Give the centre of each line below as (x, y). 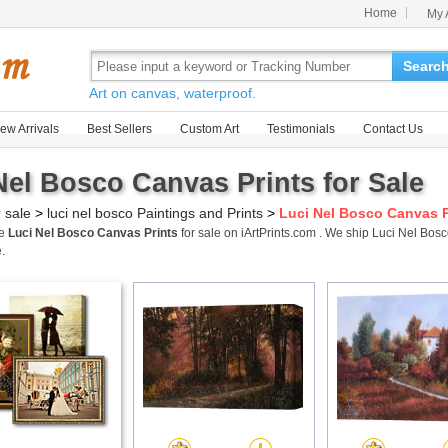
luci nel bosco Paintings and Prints (155, 213)
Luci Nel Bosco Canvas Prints (93, 233)
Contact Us (393, 129)
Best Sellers (119, 129)
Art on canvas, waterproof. (172, 93)
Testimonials (301, 129)
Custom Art (209, 129)
